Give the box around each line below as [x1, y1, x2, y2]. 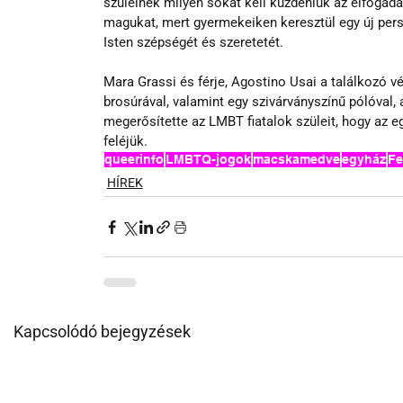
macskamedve [252, 152, 340, 166]
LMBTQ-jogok [165, 152, 251, 166]
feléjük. [103, 133, 148, 149]
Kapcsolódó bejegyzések [13, 322, 191, 341]
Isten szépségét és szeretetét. [103, 34, 287, 50]
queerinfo [103, 152, 164, 166]
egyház [341, 152, 386, 166]
